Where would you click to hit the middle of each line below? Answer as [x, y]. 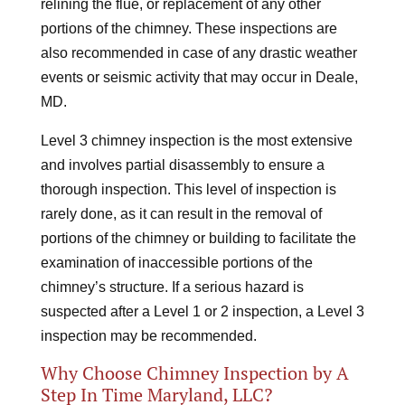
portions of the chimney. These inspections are [188, 28]
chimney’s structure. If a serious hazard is [172, 287]
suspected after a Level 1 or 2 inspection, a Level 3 [202, 311]
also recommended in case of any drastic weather [198, 53]
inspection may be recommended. [148, 336]
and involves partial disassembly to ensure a [182, 165]
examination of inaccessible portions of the [176, 263]
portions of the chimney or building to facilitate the [198, 238]
